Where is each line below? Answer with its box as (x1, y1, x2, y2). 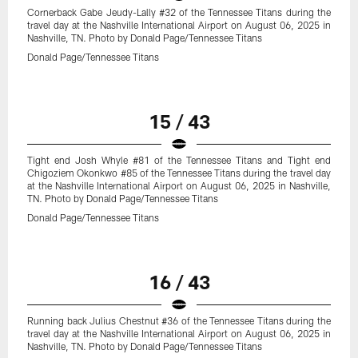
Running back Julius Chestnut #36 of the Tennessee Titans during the (27, 315, 331, 327)
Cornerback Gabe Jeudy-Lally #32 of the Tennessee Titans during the (27, 6, 331, 18)
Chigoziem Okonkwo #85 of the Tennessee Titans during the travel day (27, 167, 331, 179)
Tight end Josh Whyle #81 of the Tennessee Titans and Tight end (27, 154, 331, 166)
